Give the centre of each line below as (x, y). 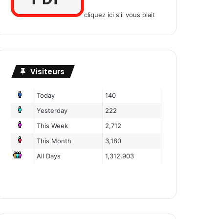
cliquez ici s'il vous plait (120, 15)
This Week (53, 126)
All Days (49, 156)
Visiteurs (47, 72)
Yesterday (52, 111)
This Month (54, 141)
